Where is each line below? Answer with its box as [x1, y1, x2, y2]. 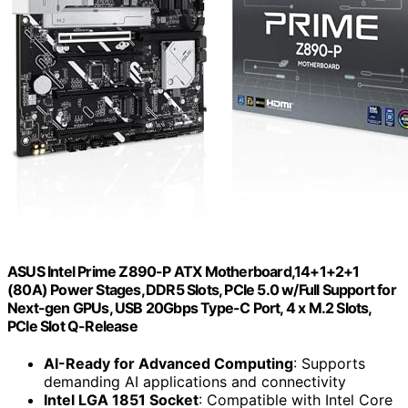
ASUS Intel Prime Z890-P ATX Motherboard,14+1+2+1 [7, 261, 360, 280]
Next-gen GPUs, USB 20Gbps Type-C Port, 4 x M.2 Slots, [7, 298, 372, 317]
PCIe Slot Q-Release [7, 316, 138, 335]
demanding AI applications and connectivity [44, 372, 346, 392]
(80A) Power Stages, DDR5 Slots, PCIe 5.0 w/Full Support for [7, 280, 396, 299]
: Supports [293, 354, 365, 373]
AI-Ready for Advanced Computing [44, 354, 293, 373]
